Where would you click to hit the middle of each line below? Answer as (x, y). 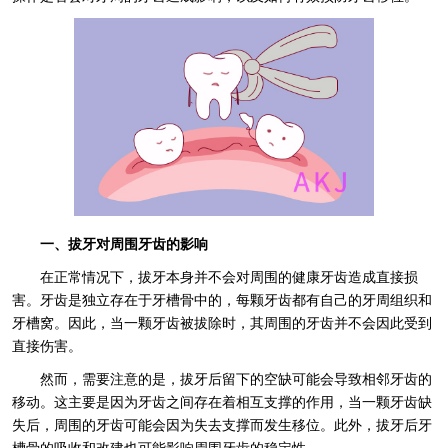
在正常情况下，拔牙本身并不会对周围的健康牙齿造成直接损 (228, 277)
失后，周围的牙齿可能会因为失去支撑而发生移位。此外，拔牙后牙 (221, 425)
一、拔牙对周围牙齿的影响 (123, 244)
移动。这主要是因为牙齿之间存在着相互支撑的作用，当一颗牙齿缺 (221, 402)
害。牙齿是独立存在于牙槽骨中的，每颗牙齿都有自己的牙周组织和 (221, 300)
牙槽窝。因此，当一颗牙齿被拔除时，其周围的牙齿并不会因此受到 (221, 323)
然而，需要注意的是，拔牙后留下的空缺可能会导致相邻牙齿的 (235, 379)
